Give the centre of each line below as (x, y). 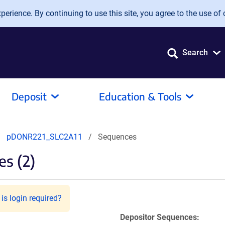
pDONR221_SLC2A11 (44, 137)
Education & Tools (140, 96)
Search (195, 52)
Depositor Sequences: (160, 217)
